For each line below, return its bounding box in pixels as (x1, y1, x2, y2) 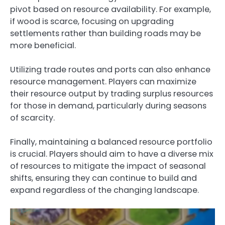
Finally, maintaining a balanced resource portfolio (10, 136, 212, 148)
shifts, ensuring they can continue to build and (10, 172, 197, 184)
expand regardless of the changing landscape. (10, 184, 199, 196)
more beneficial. (10, 39, 76, 51)
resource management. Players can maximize (10, 75, 196, 87)
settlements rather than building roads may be (10, 27, 201, 39)
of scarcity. (10, 111, 55, 124)
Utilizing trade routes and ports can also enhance (10, 63, 210, 75)
